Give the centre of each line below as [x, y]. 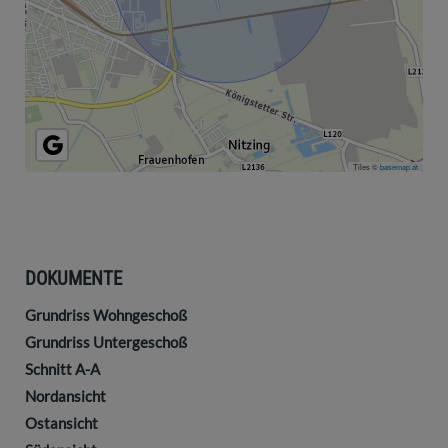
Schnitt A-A [62, 369]
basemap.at [399, 167]
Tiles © [366, 167]
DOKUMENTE [73, 279]
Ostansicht [61, 423]
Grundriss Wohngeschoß [106, 315]
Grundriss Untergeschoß [106, 342]
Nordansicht [65, 396]
